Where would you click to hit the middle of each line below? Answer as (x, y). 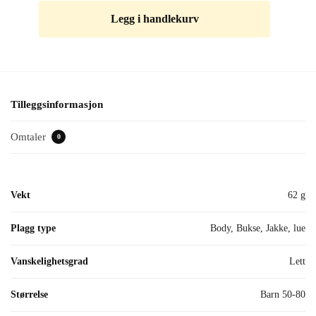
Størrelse (29, 294)
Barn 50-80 (283, 294)
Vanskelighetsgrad (49, 261)
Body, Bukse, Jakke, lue (258, 228)
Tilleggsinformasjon (57, 105)
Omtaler (30, 136)
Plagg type (33, 228)
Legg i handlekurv (154, 19)
